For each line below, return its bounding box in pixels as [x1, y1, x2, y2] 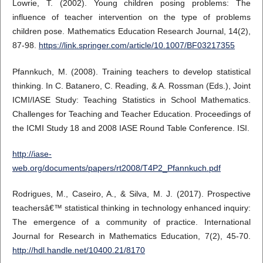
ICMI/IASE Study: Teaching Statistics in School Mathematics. [12, 95, 251, 104]
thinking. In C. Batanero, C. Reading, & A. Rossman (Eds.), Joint [12, 80, 251, 90]
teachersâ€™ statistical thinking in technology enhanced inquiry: [12, 203, 251, 213]
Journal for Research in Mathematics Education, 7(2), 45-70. [12, 231, 251, 241]
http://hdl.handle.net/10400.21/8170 [12, 245, 145, 255]
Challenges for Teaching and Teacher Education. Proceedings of [12, 109, 251, 119]
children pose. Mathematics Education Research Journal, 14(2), [12, 26, 251, 36]
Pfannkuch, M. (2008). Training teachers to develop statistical [12, 66, 251, 76]
